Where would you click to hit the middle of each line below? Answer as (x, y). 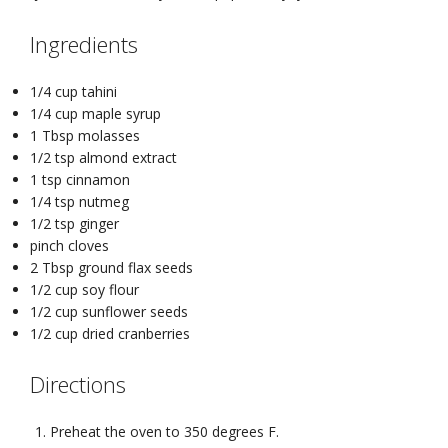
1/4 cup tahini (73, 91)
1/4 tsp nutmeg (79, 201)
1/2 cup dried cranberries (110, 333)
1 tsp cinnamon (80, 179)
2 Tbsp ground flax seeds (111, 267)
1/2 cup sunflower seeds (109, 311)
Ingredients (84, 43)
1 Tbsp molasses (85, 135)
